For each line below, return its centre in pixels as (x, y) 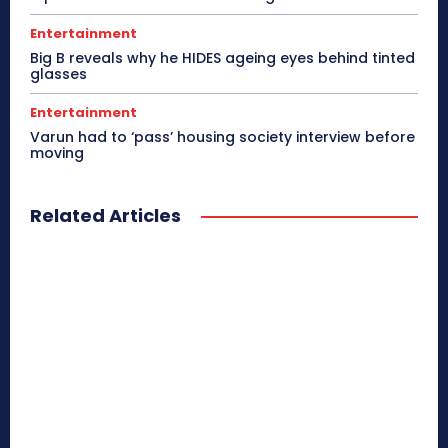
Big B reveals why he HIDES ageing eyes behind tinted (222, 57)
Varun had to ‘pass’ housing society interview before (222, 136)
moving (57, 152)
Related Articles (105, 215)
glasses (58, 73)
